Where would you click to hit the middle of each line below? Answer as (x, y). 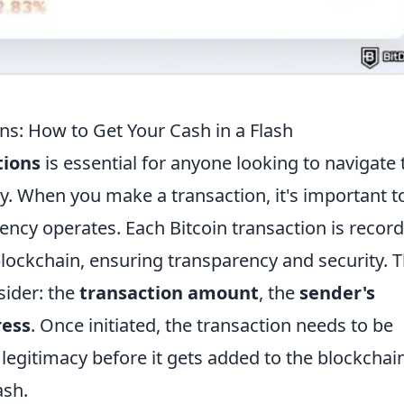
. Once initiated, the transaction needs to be (212, 325)
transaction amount (169, 292)
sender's (337, 292)
